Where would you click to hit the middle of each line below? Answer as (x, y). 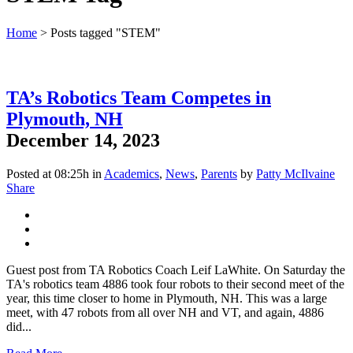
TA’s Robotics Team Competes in (139, 97)
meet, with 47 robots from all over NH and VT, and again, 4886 (165, 312)
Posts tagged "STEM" (106, 32)
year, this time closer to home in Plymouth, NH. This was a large (167, 298)
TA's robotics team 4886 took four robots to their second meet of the (175, 284)
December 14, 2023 (83, 140)
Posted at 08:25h (48, 173)
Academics (132, 173)
